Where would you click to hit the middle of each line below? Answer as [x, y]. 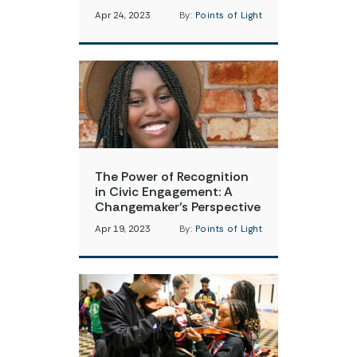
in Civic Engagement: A [164, 192]
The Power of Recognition [172, 177]
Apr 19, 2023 [123, 229]
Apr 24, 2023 [123, 16]
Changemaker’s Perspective [178, 207]
